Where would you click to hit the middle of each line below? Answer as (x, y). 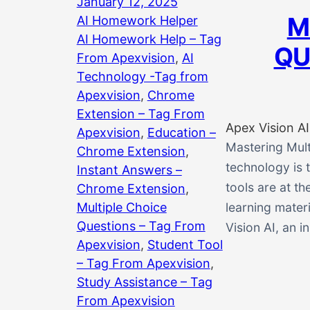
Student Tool (185, 244)
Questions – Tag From (141, 226)
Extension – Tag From (140, 113)
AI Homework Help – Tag (149, 39)
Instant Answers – (129, 170)
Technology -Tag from (142, 76)
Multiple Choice (121, 207)
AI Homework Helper (137, 20)
